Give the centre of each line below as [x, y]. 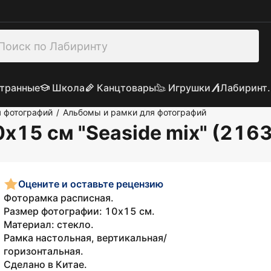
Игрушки [189, 88]
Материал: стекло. [49, 224]
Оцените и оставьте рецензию [91, 184]
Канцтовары [126, 88]
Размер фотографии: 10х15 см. [79, 211]
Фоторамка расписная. [59, 198]
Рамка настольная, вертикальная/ [85, 238]
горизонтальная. [44, 251]
